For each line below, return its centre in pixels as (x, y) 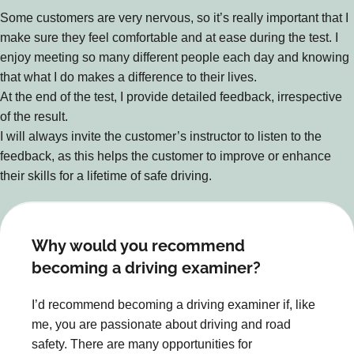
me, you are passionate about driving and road (161, 324)
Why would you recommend (138, 245)
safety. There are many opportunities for (142, 344)
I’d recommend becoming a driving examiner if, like (173, 304)
